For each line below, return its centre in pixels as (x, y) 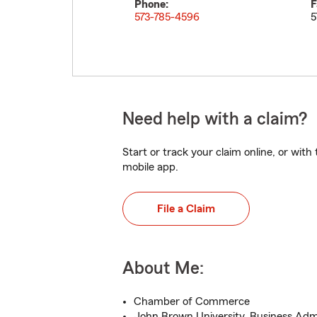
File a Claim (186, 209)
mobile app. (150, 167)
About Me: (163, 269)
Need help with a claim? (215, 119)
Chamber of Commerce (192, 301)
